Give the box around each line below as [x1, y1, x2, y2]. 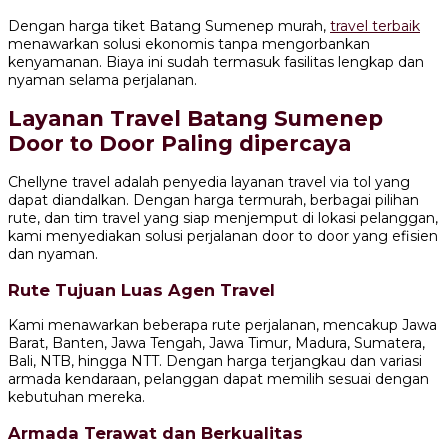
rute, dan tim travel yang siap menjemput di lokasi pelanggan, [8, 209, 438, 228]
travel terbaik [330, 16, 420, 35]
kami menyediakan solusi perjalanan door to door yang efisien [8, 227, 438, 246]
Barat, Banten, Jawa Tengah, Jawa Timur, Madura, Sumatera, [8, 334, 425, 353]
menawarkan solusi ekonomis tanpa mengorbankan [8, 34, 370, 53]
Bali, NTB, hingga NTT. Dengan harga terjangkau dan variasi [8, 352, 422, 371]
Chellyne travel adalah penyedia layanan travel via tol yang [8, 173, 410, 192]
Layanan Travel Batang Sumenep [8, 105, 383, 131]
